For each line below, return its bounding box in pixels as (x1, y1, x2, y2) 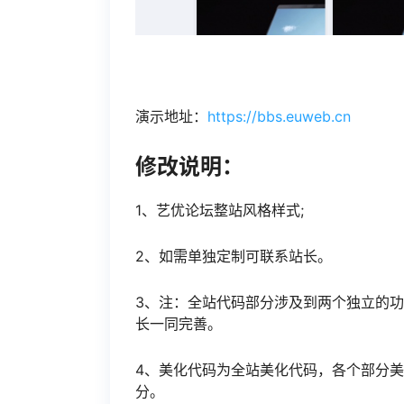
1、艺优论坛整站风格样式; (135, 200, 304, 219)
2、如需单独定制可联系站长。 (135, 246, 332, 265)
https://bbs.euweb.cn (207, 107, 351, 126)
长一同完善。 (135, 314, 222, 333)
